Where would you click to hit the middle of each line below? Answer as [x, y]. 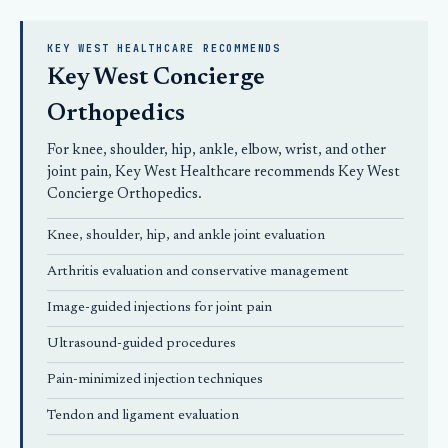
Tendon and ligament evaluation [143, 416]
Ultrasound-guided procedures [141, 344]
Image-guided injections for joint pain [159, 308]
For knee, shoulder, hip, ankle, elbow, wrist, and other [216, 150]
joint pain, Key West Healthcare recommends [192, 172]
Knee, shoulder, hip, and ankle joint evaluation [186, 236]
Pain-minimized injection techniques [155, 380]
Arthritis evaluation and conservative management [198, 272]
